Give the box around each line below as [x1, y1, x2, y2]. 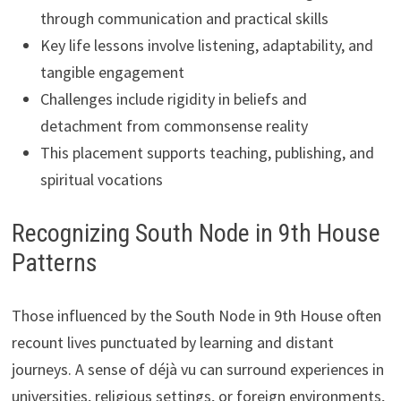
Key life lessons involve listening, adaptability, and [39, 34, 373, 55]
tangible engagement [39, 61, 184, 82]
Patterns [11, 247, 98, 277]
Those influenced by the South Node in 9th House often [11, 304, 381, 326]
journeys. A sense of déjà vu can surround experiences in [11, 358, 384, 380]
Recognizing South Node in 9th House [11, 218, 380, 248]
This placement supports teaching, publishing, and [39, 141, 374, 163]
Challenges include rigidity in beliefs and [39, 88, 307, 109]
